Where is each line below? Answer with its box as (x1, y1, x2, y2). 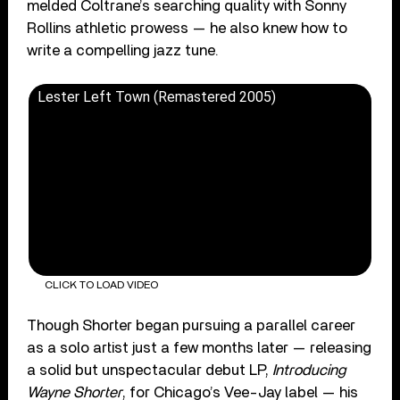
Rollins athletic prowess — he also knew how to (27, 20, 348, 36)
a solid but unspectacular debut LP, (27, 362, 273, 378)
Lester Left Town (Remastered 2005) (37, 87, 277, 105)
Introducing (272, 362, 346, 378)
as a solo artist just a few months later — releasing (27, 339, 372, 355)
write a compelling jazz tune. (27, 42, 220, 58)
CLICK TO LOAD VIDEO (44, 279, 158, 291)
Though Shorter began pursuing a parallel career (27, 317, 356, 333)
